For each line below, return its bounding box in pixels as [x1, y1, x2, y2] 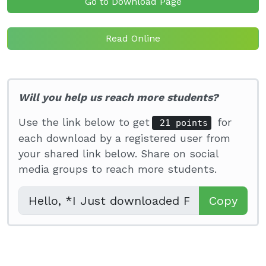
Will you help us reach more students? [18, 91, 218, 103]
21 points [154, 118, 208, 128]
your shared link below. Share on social [18, 148, 218, 160]
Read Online [106, 33, 160, 44]
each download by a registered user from [18, 132, 230, 144]
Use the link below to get [18, 116, 150, 128]
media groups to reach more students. [18, 163, 217, 175]
